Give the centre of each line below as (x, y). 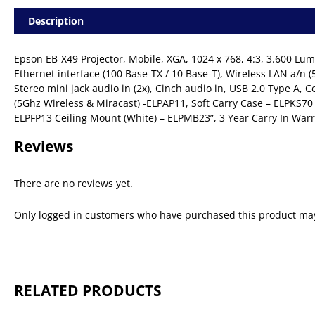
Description (56, 20)
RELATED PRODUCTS (88, 290)
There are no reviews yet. (73, 183)
